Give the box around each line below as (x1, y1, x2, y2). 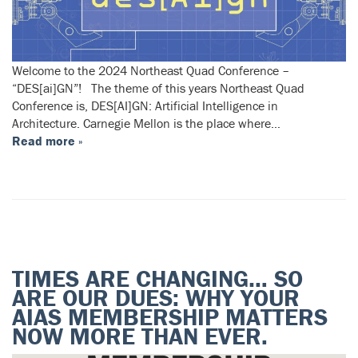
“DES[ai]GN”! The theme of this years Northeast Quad (12, 79, 304, 96)
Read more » (12, 132, 82, 149)
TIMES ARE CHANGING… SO (12, 263, 303, 293)
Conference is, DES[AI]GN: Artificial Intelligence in (12, 97, 278, 113)
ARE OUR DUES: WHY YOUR (12, 282, 300, 312)
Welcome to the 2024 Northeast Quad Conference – (12, 62, 289, 78)
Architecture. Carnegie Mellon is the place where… (12, 114, 280, 131)
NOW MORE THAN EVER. (12, 320, 268, 351)
